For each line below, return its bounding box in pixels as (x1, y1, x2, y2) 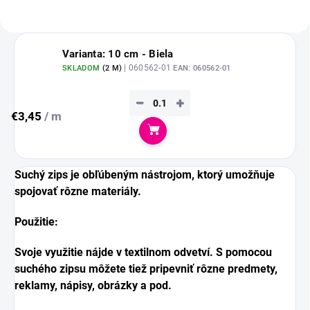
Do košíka (152, 129, 225, 149)
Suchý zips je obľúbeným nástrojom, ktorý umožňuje (15, 167, 275, 181)
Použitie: (15, 215, 61, 228)
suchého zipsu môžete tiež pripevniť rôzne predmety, (15, 262, 277, 275)
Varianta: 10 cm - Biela (62, 48, 174, 61)
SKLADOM (62, 64, 102, 73)
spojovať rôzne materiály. (15, 184, 141, 198)
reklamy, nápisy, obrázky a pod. (15, 278, 172, 292)
